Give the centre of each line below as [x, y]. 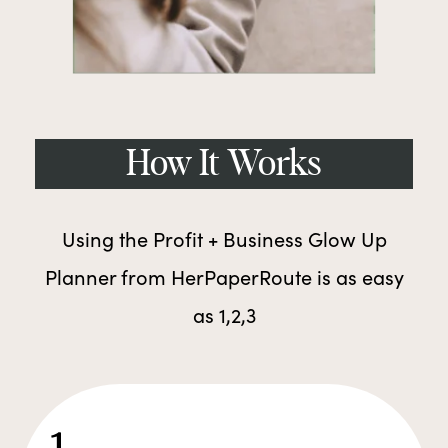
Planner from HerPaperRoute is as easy [224, 277]
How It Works [224, 164]
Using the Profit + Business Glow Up [224, 239]
